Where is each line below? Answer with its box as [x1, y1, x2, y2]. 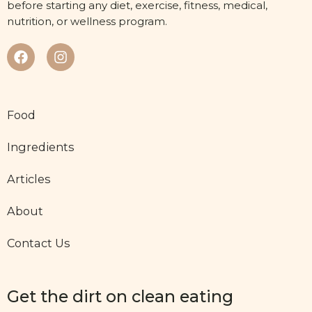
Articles [7, 171, 51, 186]
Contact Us [7, 235, 70, 250]
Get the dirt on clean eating [7, 286, 233, 307]
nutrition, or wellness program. [7, 14, 167, 28]
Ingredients [7, 139, 75, 154]
